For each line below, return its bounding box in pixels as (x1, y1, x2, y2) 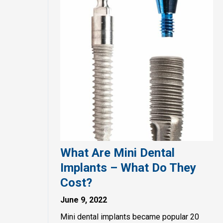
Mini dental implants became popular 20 (60, 212, 199, 222)
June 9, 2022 (60, 195, 107, 205)
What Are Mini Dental (60, 145, 175, 160)
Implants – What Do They (60, 160, 196, 175)
